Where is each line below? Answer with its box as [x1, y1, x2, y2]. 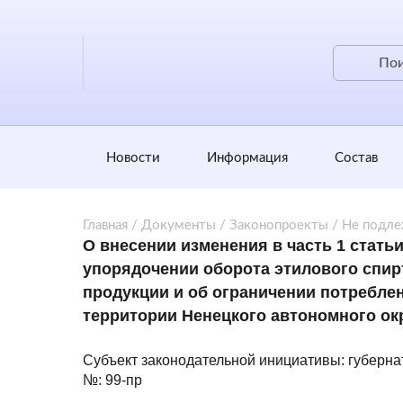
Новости [105, 150, 160, 165]
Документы [141, 219, 216, 232]
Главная [83, 219, 128, 232]
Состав [334, 150, 378, 165]
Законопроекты [229, 219, 328, 232]
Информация [206, 150, 288, 165]
